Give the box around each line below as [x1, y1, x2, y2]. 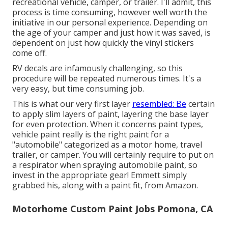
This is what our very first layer [12, 98, 132, 109]
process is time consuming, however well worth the [12, 6, 207, 18]
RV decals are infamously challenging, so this [12, 62, 183, 74]
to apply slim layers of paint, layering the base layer [12, 108, 209, 120]
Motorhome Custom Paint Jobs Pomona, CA [12, 202, 213, 215]
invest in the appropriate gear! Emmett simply [12, 169, 187, 181]
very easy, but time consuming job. [12, 82, 144, 94]
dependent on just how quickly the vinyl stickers [12, 37, 194, 48]
